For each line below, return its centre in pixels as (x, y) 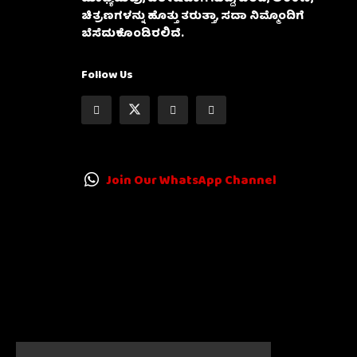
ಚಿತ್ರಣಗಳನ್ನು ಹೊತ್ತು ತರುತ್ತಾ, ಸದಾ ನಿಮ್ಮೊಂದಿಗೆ (193, 17)
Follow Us (107, 76)
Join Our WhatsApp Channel (191, 182)
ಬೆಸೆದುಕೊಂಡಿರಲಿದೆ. (133, 35)
